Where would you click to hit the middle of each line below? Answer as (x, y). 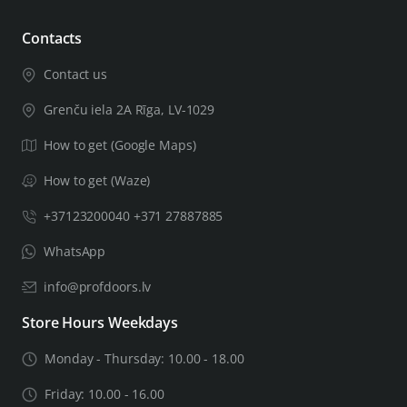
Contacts (52, 39)
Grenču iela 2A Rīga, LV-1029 (129, 110)
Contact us (75, 74)
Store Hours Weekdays (100, 323)
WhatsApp (75, 252)
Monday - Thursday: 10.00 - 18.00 (144, 359)
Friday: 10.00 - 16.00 (104, 394)
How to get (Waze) (97, 181)
